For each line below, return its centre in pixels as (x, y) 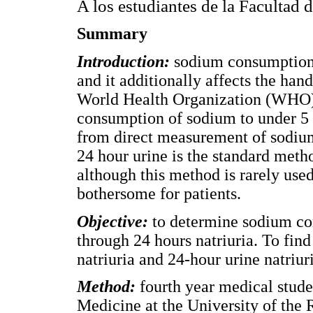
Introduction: (125, 62)
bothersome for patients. (159, 194)
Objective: (115, 221)
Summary (112, 34)
